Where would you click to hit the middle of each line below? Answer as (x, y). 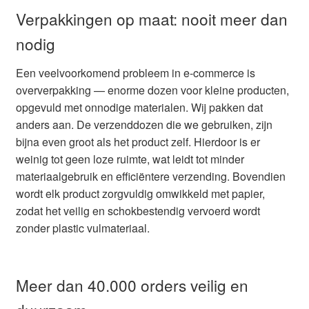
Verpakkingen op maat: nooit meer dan (151, 18)
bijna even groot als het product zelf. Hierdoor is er (138, 142)
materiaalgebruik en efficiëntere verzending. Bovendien (150, 177)
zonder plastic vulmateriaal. (82, 228)
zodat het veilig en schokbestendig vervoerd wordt (138, 211)
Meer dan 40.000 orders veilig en (132, 285)
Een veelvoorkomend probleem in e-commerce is (135, 73)
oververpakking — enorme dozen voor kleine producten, (152, 90)
